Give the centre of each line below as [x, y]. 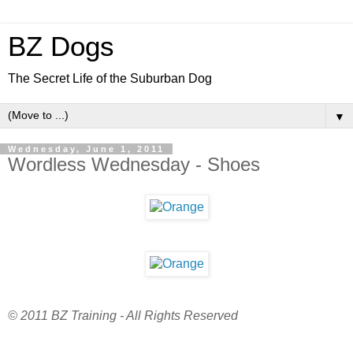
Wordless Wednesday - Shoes [134, 164]
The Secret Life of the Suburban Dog [110, 78]
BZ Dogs [61, 46]
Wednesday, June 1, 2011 [86, 149]
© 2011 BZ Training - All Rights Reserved [123, 315]
